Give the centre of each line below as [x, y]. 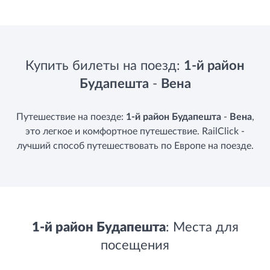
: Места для [202, 227]
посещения [135, 245]
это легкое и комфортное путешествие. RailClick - [135, 131]
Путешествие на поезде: [71, 117]
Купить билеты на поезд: [105, 66]
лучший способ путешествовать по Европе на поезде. [135, 146]
